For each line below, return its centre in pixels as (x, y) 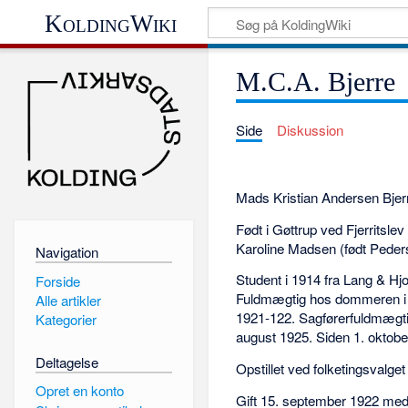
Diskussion (310, 130)
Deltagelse (66, 362)
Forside (57, 280)
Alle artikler (68, 300)
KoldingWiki (111, 23)
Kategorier (66, 320)
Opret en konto (79, 391)
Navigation (66, 251)
